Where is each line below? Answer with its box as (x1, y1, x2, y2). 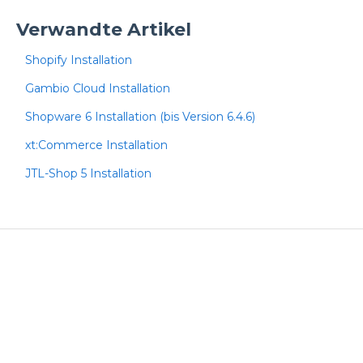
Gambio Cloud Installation (24, 80, 170, 96)
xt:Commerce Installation (24, 137, 168, 152)
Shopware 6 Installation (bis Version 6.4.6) (24, 109, 255, 124)
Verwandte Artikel (15, 18, 191, 41)
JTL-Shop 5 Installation (24, 165, 152, 181)
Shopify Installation (24, 52, 132, 67)
